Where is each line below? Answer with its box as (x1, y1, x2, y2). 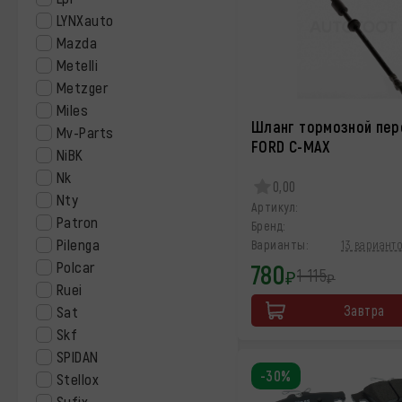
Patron (57, 213, 99, 231)
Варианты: (251, 237, 309, 252)
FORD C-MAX (251, 136, 331, 156)
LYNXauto (57, 11, 114, 29)
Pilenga (57, 235, 100, 253)
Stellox (57, 370, 100, 388)
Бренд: (251, 218, 285, 233)
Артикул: (251, 199, 298, 214)
